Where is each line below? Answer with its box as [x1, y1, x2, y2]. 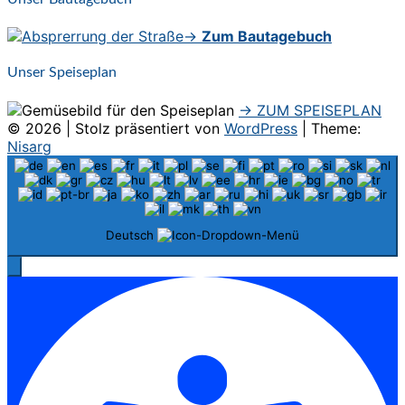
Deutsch [106, 227, 157, 242]
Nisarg [7, 137, 52, 155]
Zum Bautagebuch [202, 27, 332, 45]
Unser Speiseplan [7, 65, 117, 80]
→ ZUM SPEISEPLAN [239, 100, 381, 119]
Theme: [311, 118, 361, 137]
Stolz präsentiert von [75, 118, 224, 137]
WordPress [224, 118, 297, 137]
